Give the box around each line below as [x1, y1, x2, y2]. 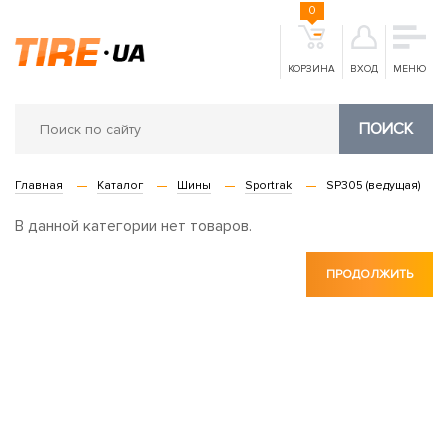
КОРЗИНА [288, 63, 335, 75]
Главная [15, 178, 63, 193]
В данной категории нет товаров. [15, 216, 252, 236]
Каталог [97, 178, 143, 193]
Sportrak [245, 178, 292, 193]
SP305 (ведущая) [326, 178, 420, 193]
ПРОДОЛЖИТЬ [326, 267, 413, 282]
